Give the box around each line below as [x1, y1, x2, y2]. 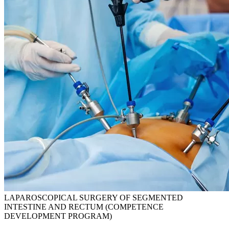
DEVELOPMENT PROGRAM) [4, 212, 112, 220]
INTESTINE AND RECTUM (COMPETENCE [4, 202, 164, 211]
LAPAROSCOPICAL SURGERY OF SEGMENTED [4, 193, 183, 202]
